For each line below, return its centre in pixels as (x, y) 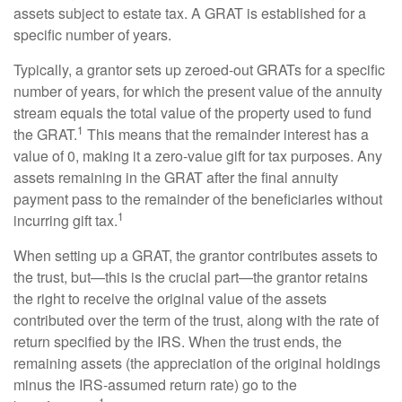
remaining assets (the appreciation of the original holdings (197, 363)
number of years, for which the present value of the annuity (198, 91)
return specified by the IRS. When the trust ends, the (178, 341)
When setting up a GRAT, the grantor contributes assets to (196, 255)
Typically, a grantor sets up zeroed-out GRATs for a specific (199, 70)
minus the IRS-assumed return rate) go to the (155, 385)
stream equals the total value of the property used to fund (192, 113)
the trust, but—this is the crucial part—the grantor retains (191, 277)
